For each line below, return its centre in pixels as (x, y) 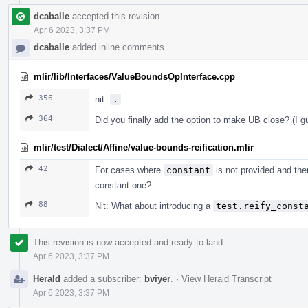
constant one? (123, 185)
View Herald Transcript (227, 278)
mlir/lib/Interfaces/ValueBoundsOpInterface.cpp (134, 76)
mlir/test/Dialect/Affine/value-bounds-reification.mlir (144, 147)
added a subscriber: (102, 278)
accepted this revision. (116, 16)
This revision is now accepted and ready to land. (129, 242)
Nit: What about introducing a (154, 206)
